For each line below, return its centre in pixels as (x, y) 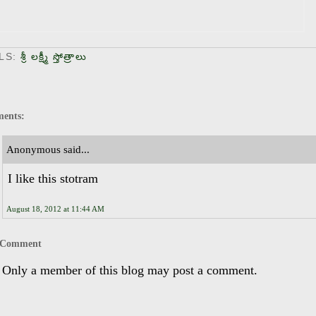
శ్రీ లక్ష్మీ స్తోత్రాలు (53, 56)
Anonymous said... (48, 149)
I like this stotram (53, 178)
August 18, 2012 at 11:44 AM (55, 209)
